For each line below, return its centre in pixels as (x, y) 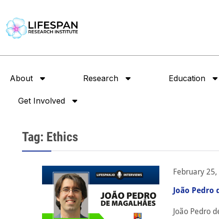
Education (187, 78)
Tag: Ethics (50, 137)
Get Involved (41, 101)
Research (101, 78)
